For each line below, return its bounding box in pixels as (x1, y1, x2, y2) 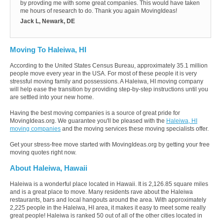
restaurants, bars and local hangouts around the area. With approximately (10, 196, 206, 204)
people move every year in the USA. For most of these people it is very (10, 70, 197, 77)
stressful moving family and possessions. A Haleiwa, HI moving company (10, 78, 203, 85)
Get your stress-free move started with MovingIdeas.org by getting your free (10, 141, 210, 148)
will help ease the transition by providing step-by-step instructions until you (10, 86, 208, 93)
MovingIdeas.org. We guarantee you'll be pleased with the (10, 117, 166, 125)
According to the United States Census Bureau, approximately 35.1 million (10, 62, 208, 70)
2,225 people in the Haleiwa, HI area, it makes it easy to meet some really (10, 204, 206, 212)
